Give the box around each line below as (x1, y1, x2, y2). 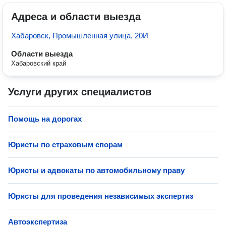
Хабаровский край (11, 60, 66, 67)
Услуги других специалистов (8, 86, 151, 97)
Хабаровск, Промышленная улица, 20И (11, 31, 148, 40)
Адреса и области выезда (11, 11, 141, 22)
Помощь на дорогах (8, 115, 82, 123)
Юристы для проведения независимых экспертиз (8, 192, 193, 200)
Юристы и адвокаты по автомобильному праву (8, 166, 185, 175)
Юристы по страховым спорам (8, 140, 123, 149)
